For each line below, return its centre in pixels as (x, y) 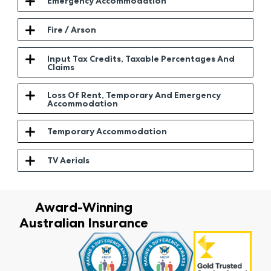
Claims (60, 67)
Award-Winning (84, 207)
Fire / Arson (71, 30)
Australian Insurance (84, 223)
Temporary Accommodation (107, 131)
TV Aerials (68, 160)
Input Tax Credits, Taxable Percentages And (141, 59)
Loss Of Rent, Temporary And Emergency (134, 95)
